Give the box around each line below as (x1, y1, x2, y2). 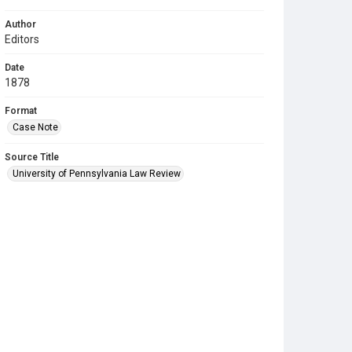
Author (5, 19, 36, 30)
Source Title (5, 152, 59, 163)
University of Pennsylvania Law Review (13, 168, 181, 179)
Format (5, 105, 37, 116)
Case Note (13, 122, 58, 133)
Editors (5, 33, 39, 46)
